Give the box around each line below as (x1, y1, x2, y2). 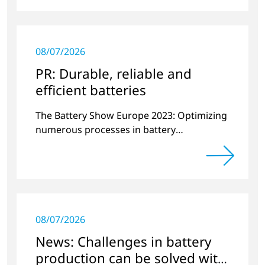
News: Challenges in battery (35, 232, 211, 251)
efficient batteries (35, 80, 146, 99)
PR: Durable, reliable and (35, 64, 192, 83)
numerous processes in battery (35, 122, 176, 136)
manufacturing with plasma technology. (35, 137, 214, 150)
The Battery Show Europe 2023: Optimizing (35, 108, 227, 122)
